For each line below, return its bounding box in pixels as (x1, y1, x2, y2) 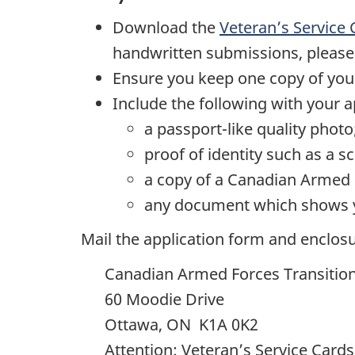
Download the (113, 16, 219, 38)
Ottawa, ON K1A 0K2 (105, 313, 258, 335)
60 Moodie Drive (105, 288, 224, 310)
